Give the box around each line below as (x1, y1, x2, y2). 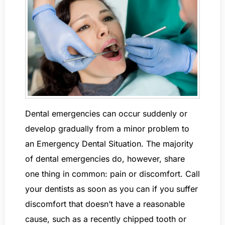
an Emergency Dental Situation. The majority (25, 138, 193, 149)
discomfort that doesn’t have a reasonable (25, 198, 185, 209)
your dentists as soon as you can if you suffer (25, 183, 198, 194)
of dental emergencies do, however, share (25, 153, 185, 164)
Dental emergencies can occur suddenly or (25, 108, 187, 119)
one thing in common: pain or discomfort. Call (25, 168, 200, 179)
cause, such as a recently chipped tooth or (25, 213, 186, 224)
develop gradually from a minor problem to (25, 123, 189, 134)
